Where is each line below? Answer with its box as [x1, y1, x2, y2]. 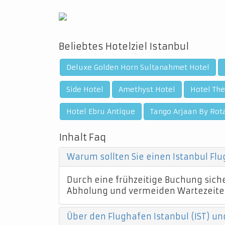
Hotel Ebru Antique [66, 107, 135, 116]
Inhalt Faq [59, 132, 106, 143]
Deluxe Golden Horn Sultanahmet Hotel [66, 63, 209, 72]
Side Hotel [66, 85, 103, 94]
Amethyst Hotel [119, 85, 175, 94]
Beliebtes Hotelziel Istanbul [59, 41, 189, 52]
